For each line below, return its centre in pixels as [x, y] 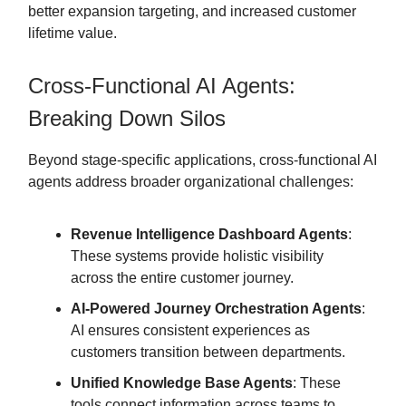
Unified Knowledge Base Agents [182, 383]
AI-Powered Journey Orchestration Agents [216, 309]
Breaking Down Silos [127, 119]
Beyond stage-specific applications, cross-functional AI [203, 160]
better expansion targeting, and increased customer [192, 12]
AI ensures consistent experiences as [190, 331]
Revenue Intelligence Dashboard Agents [209, 235]
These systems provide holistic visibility [197, 256]
